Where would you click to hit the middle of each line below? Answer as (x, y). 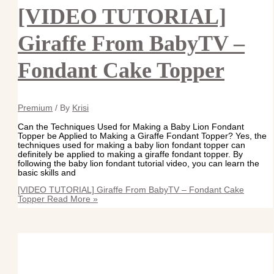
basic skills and (47, 172)
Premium (35, 108)
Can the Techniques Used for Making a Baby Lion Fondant (131, 127)
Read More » (72, 199)
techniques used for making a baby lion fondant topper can (132, 145)
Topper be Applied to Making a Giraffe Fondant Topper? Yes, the (143, 136)
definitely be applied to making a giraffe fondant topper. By (131, 154)
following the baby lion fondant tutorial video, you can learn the (139, 163)
